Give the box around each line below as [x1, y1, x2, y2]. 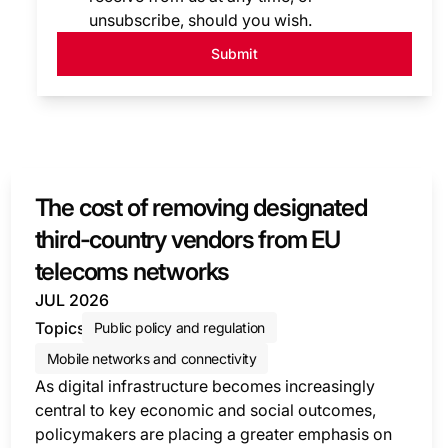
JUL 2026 [34, 290, 109, 310]
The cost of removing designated [34, 193, 367, 222]
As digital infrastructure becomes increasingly [34, 376, 375, 396]
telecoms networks [34, 257, 230, 286]
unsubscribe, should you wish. [89, 10, 313, 30]
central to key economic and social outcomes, [34, 400, 376, 420]
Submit [211, 45, 259, 62]
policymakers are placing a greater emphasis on [34, 424, 392, 444]
